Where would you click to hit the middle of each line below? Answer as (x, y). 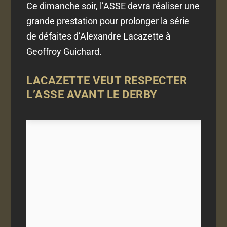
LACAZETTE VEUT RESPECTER (107, 81)
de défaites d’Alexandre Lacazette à (99, 36)
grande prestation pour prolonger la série (108, 21)
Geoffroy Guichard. (64, 51)
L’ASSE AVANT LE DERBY (92, 95)
